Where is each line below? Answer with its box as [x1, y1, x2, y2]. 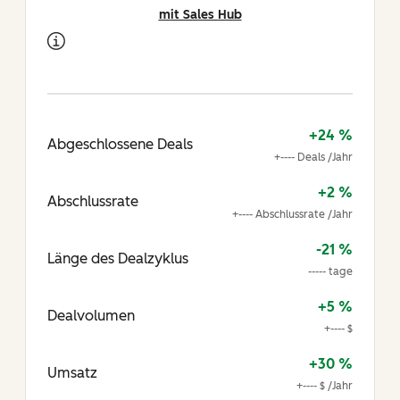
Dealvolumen [47, 307, 135, 325]
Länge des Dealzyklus [47, 250, 188, 268]
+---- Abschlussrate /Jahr [232, 208, 353, 221]
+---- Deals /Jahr [274, 151, 353, 164]
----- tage [308, 265, 353, 279]
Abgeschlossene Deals [47, 136, 193, 154]
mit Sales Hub [158, 7, 242, 23]
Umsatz [47, 364, 97, 382]
